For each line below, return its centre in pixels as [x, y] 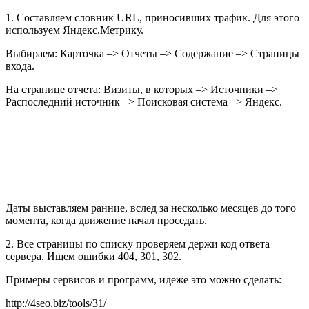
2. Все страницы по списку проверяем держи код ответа [138, 244]
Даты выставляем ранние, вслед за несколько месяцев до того [151, 208]
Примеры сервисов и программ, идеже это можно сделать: [143, 280]
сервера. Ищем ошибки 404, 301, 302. [93, 257]
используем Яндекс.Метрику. [74, 30]
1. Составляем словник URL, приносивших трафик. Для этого [152, 18]
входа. [20, 66]
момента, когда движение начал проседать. [106, 221]
